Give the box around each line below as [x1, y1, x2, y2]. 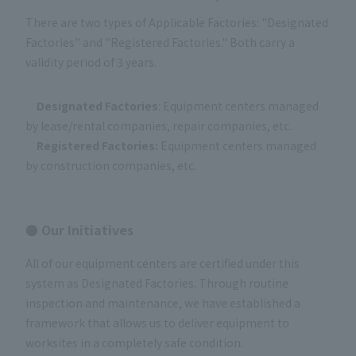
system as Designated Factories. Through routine [25, 275, 288, 292]
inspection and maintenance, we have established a [25, 295, 300, 311]
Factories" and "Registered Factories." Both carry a [25, 34, 295, 51]
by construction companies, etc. [25, 157, 196, 174]
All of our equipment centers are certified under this [25, 255, 300, 272]
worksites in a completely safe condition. [25, 335, 243, 351]
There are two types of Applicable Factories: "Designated [25, 14, 328, 31]
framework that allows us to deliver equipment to [25, 315, 289, 331]
